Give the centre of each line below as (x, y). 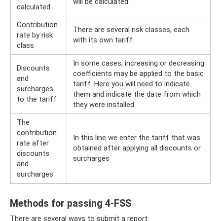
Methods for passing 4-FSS (71, 204)
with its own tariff (103, 40)
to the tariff (37, 99)
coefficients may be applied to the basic (138, 74)
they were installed (104, 105)
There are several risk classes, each (131, 30)
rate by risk (35, 35)
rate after (33, 143)
